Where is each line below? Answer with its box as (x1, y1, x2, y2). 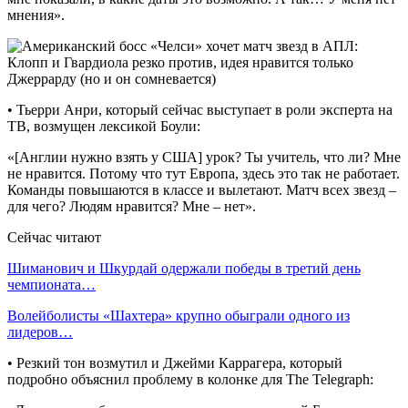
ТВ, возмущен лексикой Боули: (7, 117, 200, 134)
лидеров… (7, 323, 73, 340)
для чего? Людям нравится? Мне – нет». (7, 198, 256, 214)
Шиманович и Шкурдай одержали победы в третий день (7, 260, 361, 276)
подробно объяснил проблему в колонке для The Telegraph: (7, 371, 373, 387)
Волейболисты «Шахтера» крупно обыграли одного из (7, 307, 350, 323)
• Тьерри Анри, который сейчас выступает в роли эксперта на (7, 101, 393, 117)
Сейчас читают (7, 229, 101, 245)
